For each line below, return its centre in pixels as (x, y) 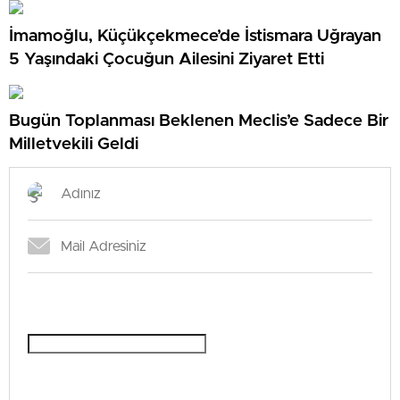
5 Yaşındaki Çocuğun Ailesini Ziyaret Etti (167, 60)
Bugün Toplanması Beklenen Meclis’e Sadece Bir (199, 121)
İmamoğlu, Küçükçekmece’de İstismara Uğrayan (195, 37)
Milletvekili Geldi (74, 145)
